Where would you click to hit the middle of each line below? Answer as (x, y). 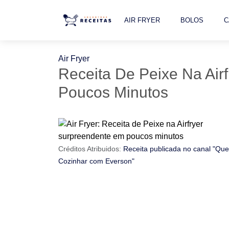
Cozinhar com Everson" (96, 161)
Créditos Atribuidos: (91, 149)
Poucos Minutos (113, 92)
